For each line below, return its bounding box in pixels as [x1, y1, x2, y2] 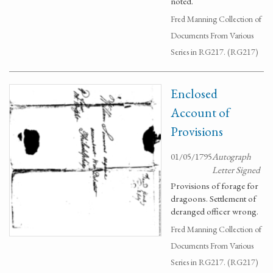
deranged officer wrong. [171, 205, 258, 217]
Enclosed [171, 85, 218, 102]
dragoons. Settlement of [171, 193, 256, 204]
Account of [171, 104, 230, 121]
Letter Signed [212, 164, 260, 175]
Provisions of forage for [171, 180, 258, 191]
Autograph [212, 151, 251, 162]
